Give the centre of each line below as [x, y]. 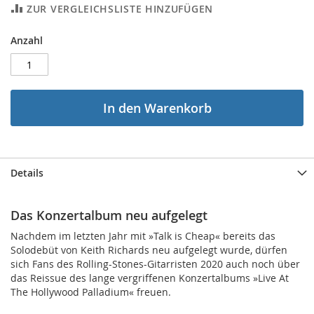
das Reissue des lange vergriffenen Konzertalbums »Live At [150, 278]
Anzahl [27, 40]
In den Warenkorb [157, 108]
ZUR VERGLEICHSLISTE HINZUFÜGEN [120, 9]
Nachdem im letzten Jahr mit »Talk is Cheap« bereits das [143, 236]
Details [27, 173]
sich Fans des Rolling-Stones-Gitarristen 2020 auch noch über [155, 264]
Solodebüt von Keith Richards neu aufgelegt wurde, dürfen [149, 250]
